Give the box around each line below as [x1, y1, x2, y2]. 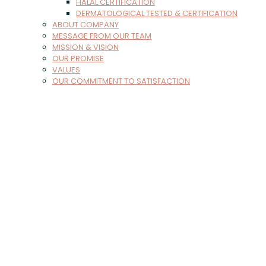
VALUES [52, 64, 80, 75]
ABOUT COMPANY [52, 19, 119, 30]
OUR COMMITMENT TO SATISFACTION [52, 75, 190, 87]
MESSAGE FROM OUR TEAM [52, 30, 151, 42]
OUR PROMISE [52, 53, 104, 64]
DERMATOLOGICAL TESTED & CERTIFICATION [76, 8, 237, 19]
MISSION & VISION [52, 42, 119, 53]
